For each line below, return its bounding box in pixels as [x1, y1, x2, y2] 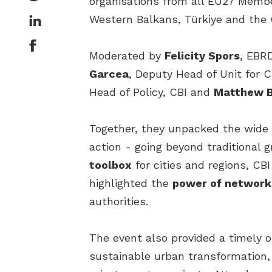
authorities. [89, 195, 148, 208]
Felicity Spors [165, 49, 240, 63]
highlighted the [89, 177, 172, 190]
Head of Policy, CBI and [89, 86, 214, 99]
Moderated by [89, 49, 165, 63]
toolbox [89, 158, 132, 172]
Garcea [89, 67, 129, 81]
